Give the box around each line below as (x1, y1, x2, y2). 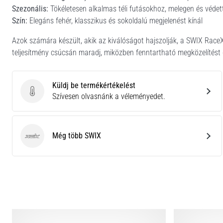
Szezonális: (12, 3, 48, 13)
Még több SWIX (52, 130, 101, 140)
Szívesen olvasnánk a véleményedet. (52, 91, 165, 101)
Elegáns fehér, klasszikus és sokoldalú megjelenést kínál (27, 15, 203, 25)
